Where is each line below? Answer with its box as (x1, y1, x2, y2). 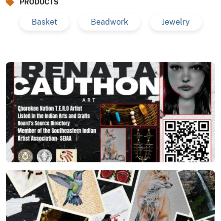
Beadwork (91, 17, 128, 27)
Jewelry (162, 17, 190, 27)
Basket (32, 17, 57, 27)
